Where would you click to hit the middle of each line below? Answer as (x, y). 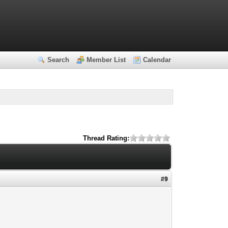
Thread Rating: (106, 138)
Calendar (157, 60)
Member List (106, 60)
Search (59, 60)
